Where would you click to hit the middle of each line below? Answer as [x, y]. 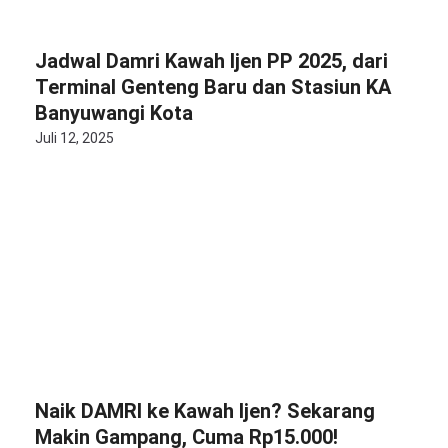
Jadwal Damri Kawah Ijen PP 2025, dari [211, 61]
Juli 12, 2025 [74, 138]
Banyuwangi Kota [114, 113]
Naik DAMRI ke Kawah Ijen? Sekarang [205, 411]
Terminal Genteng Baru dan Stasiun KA [213, 87]
